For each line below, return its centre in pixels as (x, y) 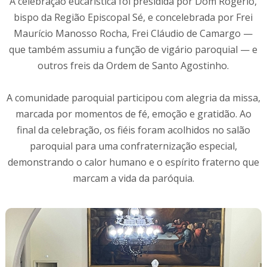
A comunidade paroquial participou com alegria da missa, (133, 97)
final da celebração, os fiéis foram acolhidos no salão (133, 130)
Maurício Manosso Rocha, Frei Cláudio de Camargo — (133, 33)
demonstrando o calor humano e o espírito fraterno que (133, 162)
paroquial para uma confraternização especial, (133, 146)
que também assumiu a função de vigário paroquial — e (133, 49)
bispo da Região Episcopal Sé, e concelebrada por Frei (133, 17)
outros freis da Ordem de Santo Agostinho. (133, 65)
